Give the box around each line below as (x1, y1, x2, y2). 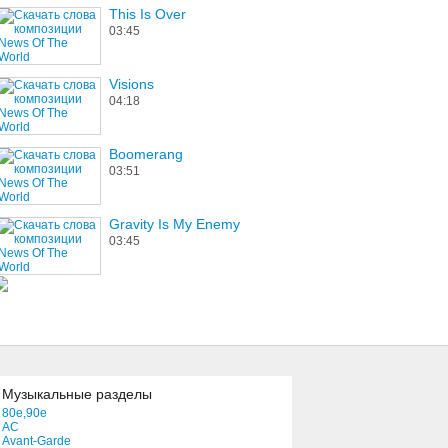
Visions (109, 76, 154, 92)
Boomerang (109, 146, 183, 162)
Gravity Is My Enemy (109, 216, 240, 232)
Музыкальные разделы (2, 386, 152, 402)
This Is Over (109, 6, 186, 22)
